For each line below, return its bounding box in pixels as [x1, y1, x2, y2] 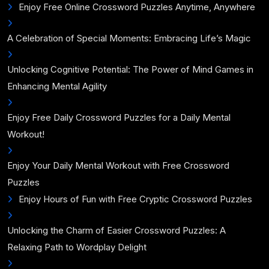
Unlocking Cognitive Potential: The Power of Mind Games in [7, 63, 253, 75]
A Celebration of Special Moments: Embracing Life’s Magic [7, 32, 251, 44]
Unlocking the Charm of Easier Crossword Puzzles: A [7, 224, 226, 236]
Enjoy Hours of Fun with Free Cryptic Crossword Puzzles [19, 193, 252, 205]
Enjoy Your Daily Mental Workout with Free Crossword [7, 159, 229, 171]
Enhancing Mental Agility [7, 80, 107, 92]
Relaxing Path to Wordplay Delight [7, 241, 147, 253]
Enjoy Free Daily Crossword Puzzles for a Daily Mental [7, 111, 231, 123]
